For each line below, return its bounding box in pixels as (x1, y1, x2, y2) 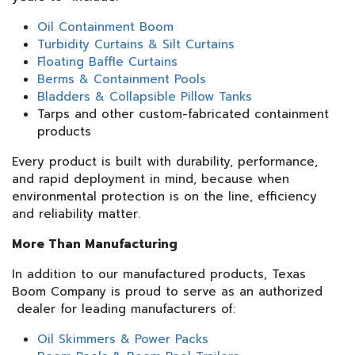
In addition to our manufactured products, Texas (12, 265, 306, 283)
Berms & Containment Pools (37, 70, 206, 88)
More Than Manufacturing (12, 235, 181, 253)
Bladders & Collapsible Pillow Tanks (37, 87, 252, 105)
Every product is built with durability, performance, (12, 152, 318, 170)
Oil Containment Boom (37, 17, 174, 36)
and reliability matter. (12, 204, 145, 223)
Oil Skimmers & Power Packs (37, 330, 208, 348)
